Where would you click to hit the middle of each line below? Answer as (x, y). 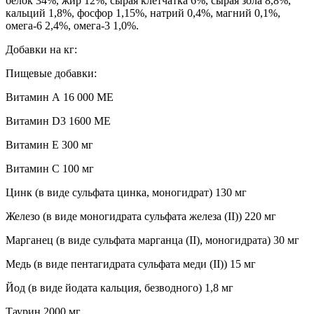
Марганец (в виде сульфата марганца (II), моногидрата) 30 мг (152, 240)
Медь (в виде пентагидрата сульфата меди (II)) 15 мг (131, 264)
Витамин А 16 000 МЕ (60, 97)
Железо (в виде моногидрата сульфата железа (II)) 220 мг (141, 216)
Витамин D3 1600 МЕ (58, 121)
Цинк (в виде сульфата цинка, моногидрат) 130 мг (126, 192)
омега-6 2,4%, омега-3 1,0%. (72, 25)
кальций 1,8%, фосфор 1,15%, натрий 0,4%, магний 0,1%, (143, 13)
